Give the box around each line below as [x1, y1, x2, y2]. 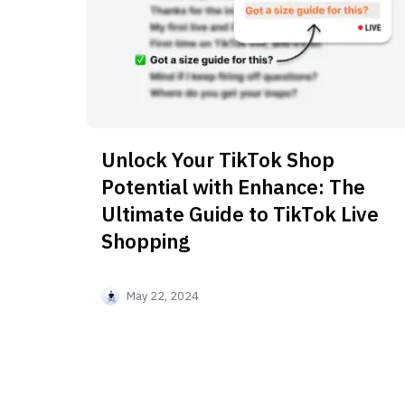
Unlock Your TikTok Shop [101, 146, 334, 174]
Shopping [101, 228, 190, 255]
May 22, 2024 [127, 288, 199, 305]
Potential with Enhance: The [101, 174, 365, 201]
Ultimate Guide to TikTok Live [101, 201, 379, 228]
